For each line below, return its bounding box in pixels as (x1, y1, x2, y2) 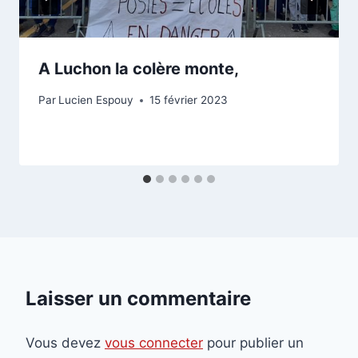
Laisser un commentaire (26, 287, 251, 310)
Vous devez (26, 335, 105, 351)
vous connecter (105, 335, 203, 351)
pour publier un (203, 335, 304, 351)
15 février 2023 (149, 93, 229, 106)
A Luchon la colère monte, (38, 59, 239, 79)
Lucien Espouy (58, 93, 134, 106)
